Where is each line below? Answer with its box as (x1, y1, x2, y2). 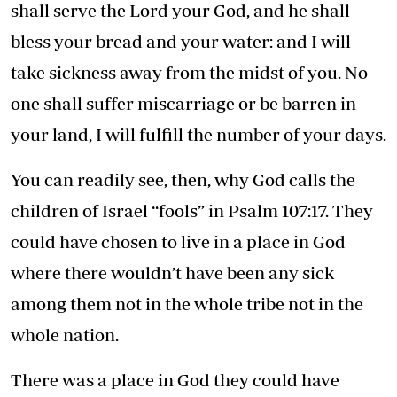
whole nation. (11, 323, 119, 345)
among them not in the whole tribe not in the (11, 292, 363, 314)
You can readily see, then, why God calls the (11, 168, 355, 190)
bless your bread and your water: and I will (11, 30, 351, 51)
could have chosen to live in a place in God (11, 230, 346, 252)
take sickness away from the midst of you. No (11, 61, 368, 82)
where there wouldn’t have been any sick (11, 261, 334, 283)
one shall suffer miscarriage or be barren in (11, 92, 356, 113)
